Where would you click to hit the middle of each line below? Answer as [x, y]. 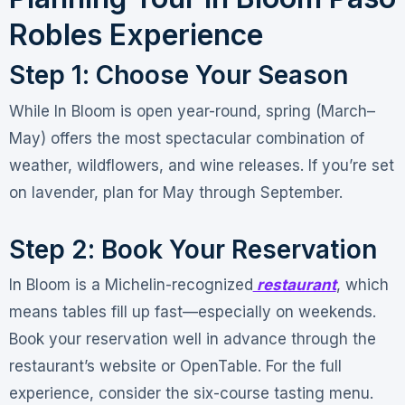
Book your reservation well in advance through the [192, 339]
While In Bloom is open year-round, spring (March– [192, 111]
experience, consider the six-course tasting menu [189, 394]
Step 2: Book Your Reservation [193, 249]
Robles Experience [136, 34]
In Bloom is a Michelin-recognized [131, 285]
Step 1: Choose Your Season [178, 75]
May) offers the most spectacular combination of [186, 138]
